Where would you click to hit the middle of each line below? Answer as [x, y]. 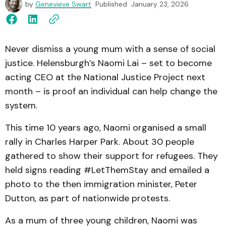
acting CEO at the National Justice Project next [105, 77]
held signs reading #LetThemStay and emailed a [107, 170]
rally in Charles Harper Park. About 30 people [100, 142]
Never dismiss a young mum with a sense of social [110, 49]
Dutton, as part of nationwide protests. [89, 198]
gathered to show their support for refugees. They [111, 156]
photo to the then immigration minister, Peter [101, 184]
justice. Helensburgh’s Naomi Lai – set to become [108, 63]
